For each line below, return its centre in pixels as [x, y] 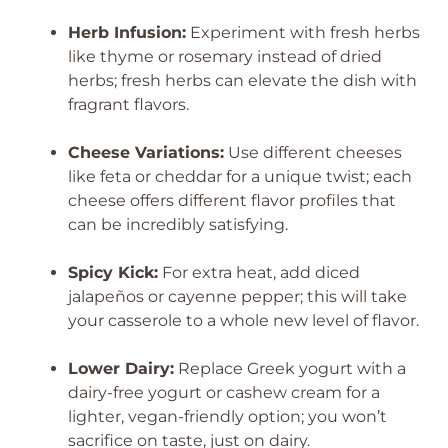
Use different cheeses [313, 152]
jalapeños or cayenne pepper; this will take [237, 296]
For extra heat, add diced [259, 272]
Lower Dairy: [121, 368]
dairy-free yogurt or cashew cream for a [224, 392]
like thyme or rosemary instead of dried [225, 56]
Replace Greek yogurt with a [290, 368]
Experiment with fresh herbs [303, 32]
